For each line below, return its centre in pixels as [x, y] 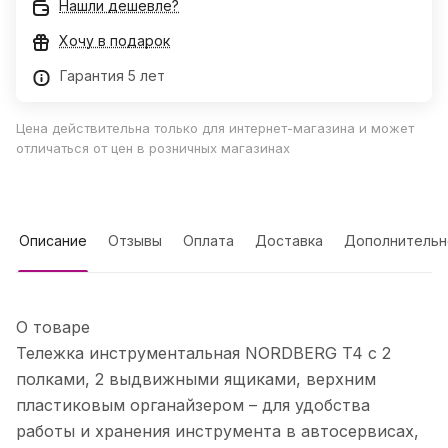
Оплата [208, 241]
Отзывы [135, 241]
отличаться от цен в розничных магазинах [153, 148]
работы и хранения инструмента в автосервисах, [217, 431]
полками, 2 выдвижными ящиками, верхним [196, 379]
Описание [53, 241]
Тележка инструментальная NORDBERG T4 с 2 [203, 353]
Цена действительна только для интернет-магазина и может [215, 128]
